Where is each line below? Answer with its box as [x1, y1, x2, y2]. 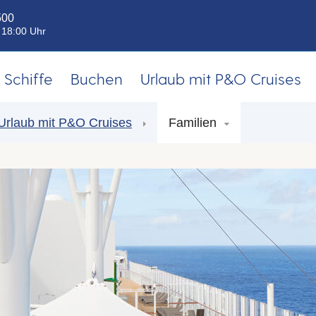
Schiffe [4, 69, 54, 88]
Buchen [70, 69, 123, 88]
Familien [169, 115, 220, 130]
